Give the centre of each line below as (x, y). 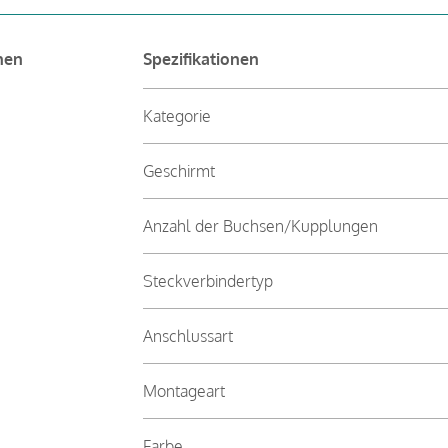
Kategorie (176, 115)
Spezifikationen (200, 58)
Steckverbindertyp (207, 280)
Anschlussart (187, 335)
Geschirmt (178, 170)
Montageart (183, 390)
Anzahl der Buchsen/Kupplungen (260, 225)
